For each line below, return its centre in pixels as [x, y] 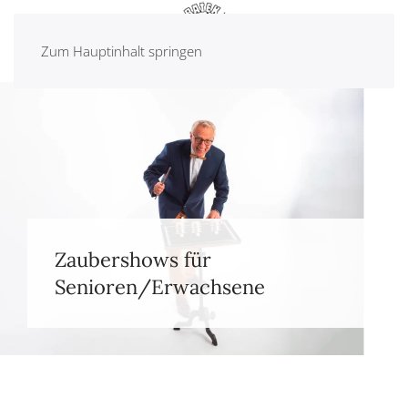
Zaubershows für [133, 260]
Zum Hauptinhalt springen [122, 51]
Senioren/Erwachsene [160, 287]
